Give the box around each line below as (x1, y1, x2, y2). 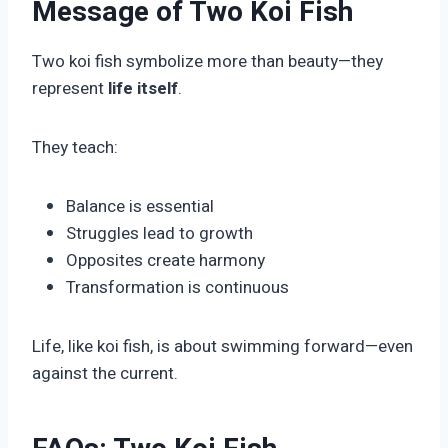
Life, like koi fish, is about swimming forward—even (32, 334, 413, 360)
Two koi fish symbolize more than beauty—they (32, 49, 383, 75)
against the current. (32, 361, 178, 387)
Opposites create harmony (66, 248, 265, 274)
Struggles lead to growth (66, 221, 253, 247)
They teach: (32, 135, 118, 161)
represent (32, 76, 108, 102)
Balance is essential (66, 194, 214, 220)
